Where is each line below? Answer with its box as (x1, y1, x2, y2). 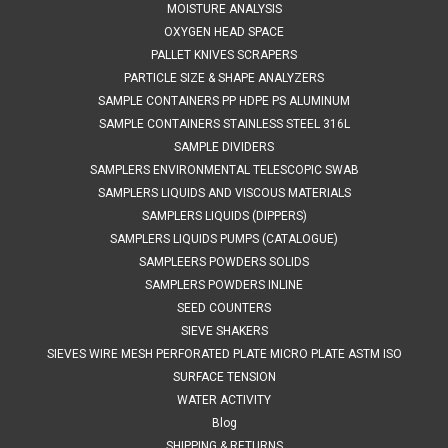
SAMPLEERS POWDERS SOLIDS (139, 254, 309, 269)
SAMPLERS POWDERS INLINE (145, 277, 303, 292)
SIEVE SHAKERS (180, 323, 268, 338)
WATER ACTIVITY (177, 392, 271, 407)
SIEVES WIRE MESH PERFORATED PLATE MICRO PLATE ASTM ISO (46, 346, 402, 361)
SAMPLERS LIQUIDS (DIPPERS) (141, 208, 307, 223)
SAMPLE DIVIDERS (174, 139, 274, 154)
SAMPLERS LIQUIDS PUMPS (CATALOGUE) (110, 231, 338, 246)
